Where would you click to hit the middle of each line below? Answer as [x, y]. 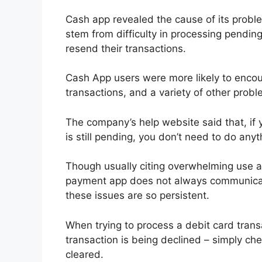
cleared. [86, 254]
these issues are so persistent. [137, 196]
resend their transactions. [126, 48]
